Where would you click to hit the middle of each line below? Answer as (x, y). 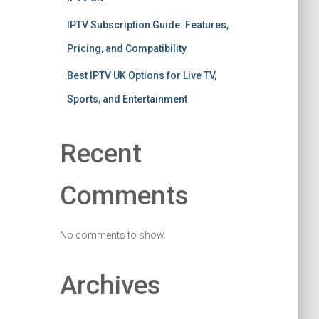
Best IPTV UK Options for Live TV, (141, 75)
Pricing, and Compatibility (126, 48)
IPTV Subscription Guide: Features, (147, 25)
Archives (110, 285)
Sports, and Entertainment (127, 99)
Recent (100, 153)
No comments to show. (113, 235)
